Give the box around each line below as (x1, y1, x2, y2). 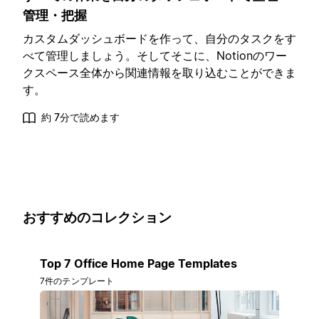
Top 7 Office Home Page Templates (40, 256, 237, 271)
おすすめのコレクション (23, 209, 172, 226)
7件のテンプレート (40, 276, 115, 287)
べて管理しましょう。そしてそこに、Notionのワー (23, 48, 287, 63)
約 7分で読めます (41, 110, 120, 123)
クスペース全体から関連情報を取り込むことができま (23, 65, 296, 80)
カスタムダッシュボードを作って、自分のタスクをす (23, 31, 296, 46)
